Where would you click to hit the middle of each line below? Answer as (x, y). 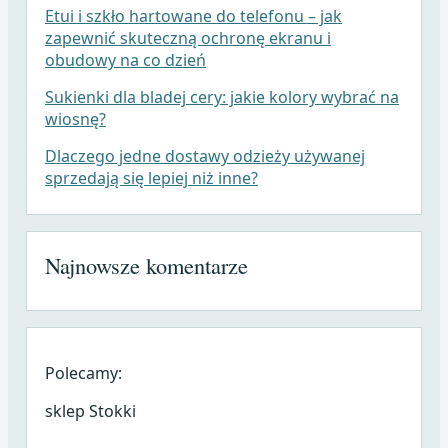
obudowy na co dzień (125, 60)
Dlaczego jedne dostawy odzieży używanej (204, 155)
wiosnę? (75, 119)
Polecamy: (83, 372)
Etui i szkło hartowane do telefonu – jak (193, 16)
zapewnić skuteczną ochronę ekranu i (187, 38)
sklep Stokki (90, 410)
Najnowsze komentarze (146, 264)
